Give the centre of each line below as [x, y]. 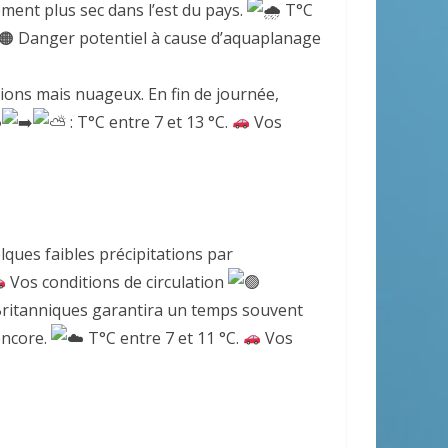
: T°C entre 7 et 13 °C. [149, 121]
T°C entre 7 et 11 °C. [163, 337]
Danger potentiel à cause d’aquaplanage [168, 37]
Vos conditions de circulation [117, 281]
